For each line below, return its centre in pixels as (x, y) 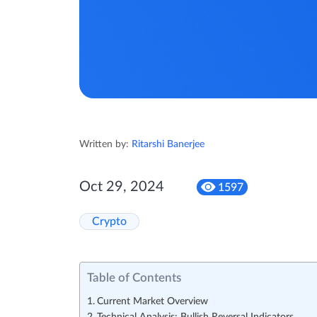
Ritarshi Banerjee (168, 145)
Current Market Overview (152, 302)
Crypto (109, 222)
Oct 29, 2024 (122, 187)
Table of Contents (134, 278)
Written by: (105, 145)
